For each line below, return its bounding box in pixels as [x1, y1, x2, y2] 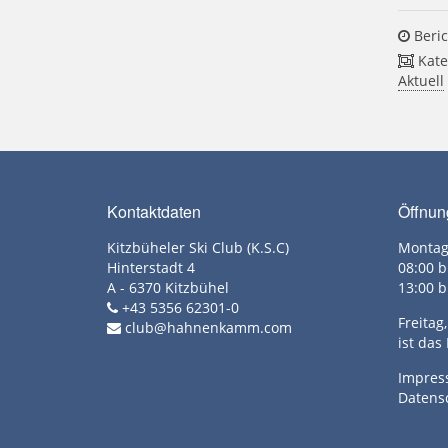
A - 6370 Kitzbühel [107, 277, 229, 297]
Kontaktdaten [107, 199, 201, 223]
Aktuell [398, 70, 445, 90]
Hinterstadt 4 [107, 257, 195, 277]
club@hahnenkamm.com [125, 317, 292, 337]
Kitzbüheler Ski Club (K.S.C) [107, 237, 289, 257]
